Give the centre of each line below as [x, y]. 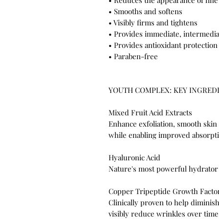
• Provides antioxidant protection [163, 45]
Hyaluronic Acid [134, 158]
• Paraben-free [133, 56]
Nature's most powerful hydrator [163, 169]
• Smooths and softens [145, 11]
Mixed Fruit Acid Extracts [150, 113]
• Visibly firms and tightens [153, 23]
